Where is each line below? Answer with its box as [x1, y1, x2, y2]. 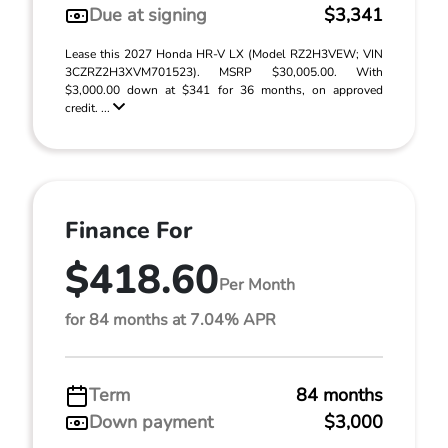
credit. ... [65, 100, 113, 116]
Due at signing [89, 3, 207, 27]
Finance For [65, 215, 192, 246]
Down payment [89, 410, 213, 434]
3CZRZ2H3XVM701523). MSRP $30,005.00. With [65, 64, 383, 80]
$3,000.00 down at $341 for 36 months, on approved [65, 82, 383, 98]
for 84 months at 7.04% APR [65, 309, 276, 331]
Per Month [219, 273, 295, 296]
